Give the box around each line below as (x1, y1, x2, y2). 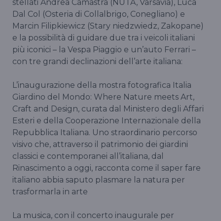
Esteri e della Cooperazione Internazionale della (12, 116, 201, 126)
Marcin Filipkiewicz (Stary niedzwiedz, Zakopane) (12, 21, 204, 31)
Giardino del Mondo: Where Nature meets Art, (12, 92, 194, 102)
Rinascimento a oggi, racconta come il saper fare (12, 163, 201, 173)
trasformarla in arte (12, 187, 88, 197)
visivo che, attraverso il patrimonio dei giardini (12, 140, 188, 149)
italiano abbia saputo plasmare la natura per (12, 175, 185, 185)
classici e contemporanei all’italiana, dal (12, 151, 164, 161)
